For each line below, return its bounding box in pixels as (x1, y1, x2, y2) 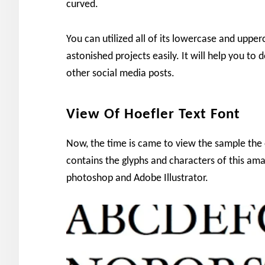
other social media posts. (66, 68, 174, 79)
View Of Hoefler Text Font (66, 107, 240, 122)
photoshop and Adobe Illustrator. (66, 173, 208, 184)
